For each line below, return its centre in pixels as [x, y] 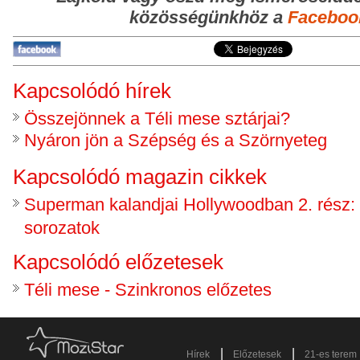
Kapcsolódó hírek [92, 91]
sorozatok [62, 226]
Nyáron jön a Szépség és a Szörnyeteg [176, 140]
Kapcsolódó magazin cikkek [140, 177]
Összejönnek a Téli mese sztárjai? [157, 119]
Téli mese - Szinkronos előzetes [148, 290]
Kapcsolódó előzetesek [118, 262]
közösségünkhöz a [209, 17]
